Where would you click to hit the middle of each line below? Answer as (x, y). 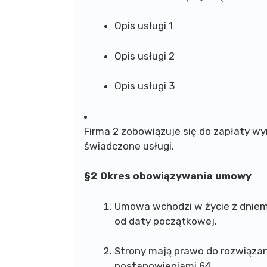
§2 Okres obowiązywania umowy (168, 176)
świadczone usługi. (129, 146)
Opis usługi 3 (145, 86)
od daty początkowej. (166, 221)
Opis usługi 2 (145, 56)
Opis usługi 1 (144, 26)
